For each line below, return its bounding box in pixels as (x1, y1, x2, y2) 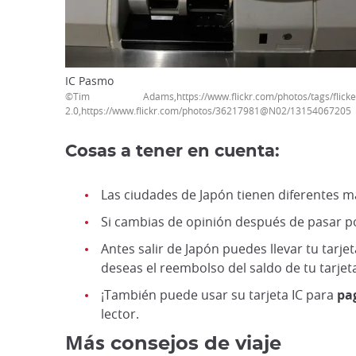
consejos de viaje (105, 335, 281, 354)
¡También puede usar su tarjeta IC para (101, 286, 337, 304)
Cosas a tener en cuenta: (65, 143, 280, 161)
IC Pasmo (65, 73, 114, 89)
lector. (101, 305, 139, 323)
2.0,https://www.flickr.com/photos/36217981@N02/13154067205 (65, 104, 351, 118)
